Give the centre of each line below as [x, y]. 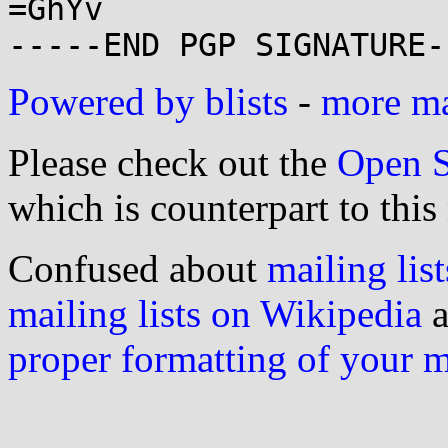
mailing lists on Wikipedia [215, 313]
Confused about [137, 268]
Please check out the [172, 162]
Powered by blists [148, 101]
